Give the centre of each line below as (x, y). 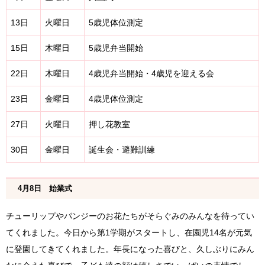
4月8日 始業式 (45, 189)
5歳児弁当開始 (116, 48)
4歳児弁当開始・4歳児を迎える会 (151, 74)
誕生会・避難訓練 (122, 150)
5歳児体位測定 (116, 23)
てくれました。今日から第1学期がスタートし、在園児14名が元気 (129, 233)
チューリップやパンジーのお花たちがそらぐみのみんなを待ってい (130, 216)
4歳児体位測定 (116, 99)
